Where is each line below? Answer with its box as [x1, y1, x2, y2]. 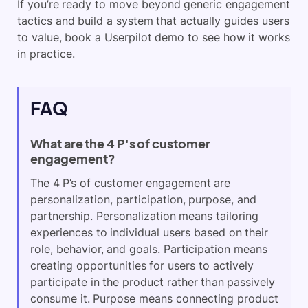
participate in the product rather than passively [30, 275, 276, 289]
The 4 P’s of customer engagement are [30, 176, 231, 190]
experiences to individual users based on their [30, 225, 269, 239]
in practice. [17, 47, 75, 60]
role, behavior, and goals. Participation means [30, 242, 267, 256]
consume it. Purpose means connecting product [30, 291, 278, 305]
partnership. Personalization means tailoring [30, 209, 259, 223]
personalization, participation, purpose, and [30, 192, 257, 206]
